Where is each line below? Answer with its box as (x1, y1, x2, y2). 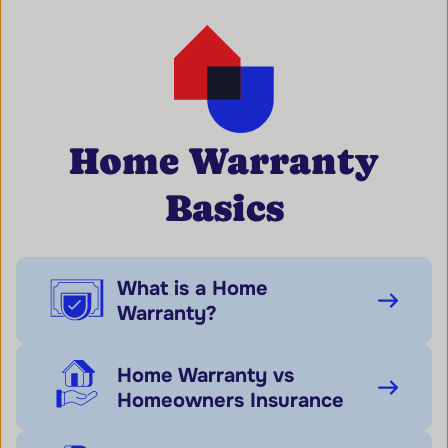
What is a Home (117, 275, 268, 301)
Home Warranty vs (117, 362, 294, 388)
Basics (164, 186, 284, 231)
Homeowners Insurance (117, 387, 344, 413)
